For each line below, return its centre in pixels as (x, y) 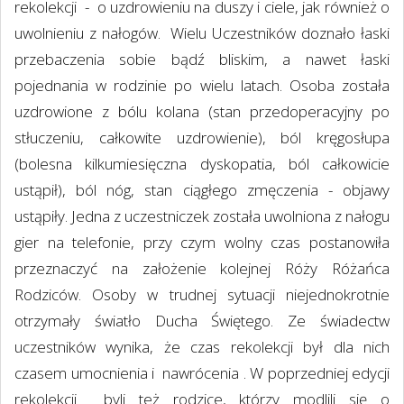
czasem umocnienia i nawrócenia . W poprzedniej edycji (202, 372)
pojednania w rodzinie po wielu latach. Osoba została (202, 85)
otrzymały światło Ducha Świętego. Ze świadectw (202, 320)
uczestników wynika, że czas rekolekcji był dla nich (202, 346)
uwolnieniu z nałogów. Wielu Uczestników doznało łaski (202, 32)
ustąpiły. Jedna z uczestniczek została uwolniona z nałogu (202, 216)
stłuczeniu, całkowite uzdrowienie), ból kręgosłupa (202, 137)
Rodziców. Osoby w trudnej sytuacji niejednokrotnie (202, 294)
